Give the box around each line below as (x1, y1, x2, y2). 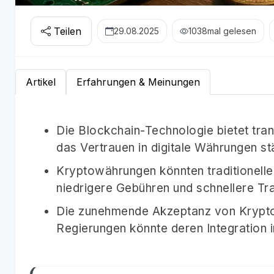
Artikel (26, 75, 56, 88)
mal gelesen (207, 26, 256, 37)
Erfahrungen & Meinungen (76, 75, 200, 88)
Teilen (54, 24, 81, 37)
